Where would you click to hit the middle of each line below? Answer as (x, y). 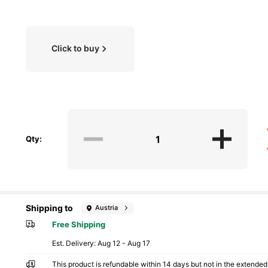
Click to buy (75, 48)
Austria (107, 208)
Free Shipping (79, 224)
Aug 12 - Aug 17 (124, 243)
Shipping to (49, 208)
